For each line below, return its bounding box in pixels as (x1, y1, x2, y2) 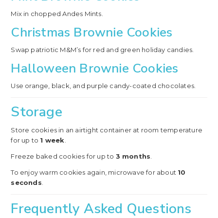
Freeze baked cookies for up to (11, 152, 116, 160)
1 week (40, 136, 65, 144)
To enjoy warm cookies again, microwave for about (11, 168, 178, 176)
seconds (11, 178, 42, 186)
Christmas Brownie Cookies (11, 23, 173, 41)
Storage (11, 102, 62, 121)
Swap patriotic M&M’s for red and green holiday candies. (11, 45, 194, 54)
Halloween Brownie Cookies (11, 59, 179, 77)
